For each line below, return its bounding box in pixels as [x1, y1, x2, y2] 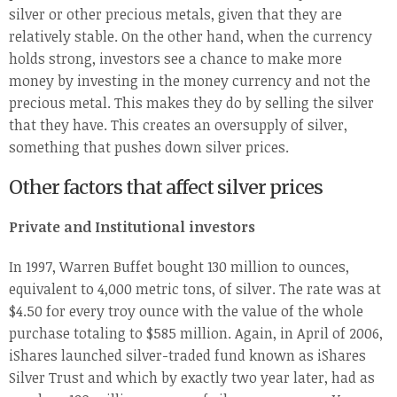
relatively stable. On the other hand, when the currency [9, 27, 372, 47]
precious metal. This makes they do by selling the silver [9, 93, 374, 113]
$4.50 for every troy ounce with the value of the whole [9, 301, 363, 322]
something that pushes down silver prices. [9, 137, 289, 158]
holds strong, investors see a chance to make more [9, 49, 342, 69]
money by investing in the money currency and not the [9, 71, 370, 91]
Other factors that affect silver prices [9, 175, 323, 200]
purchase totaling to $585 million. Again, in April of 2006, [9, 323, 383, 344]
